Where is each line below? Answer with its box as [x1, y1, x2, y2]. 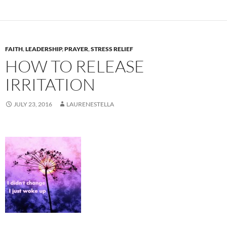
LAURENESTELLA [66, 100, 114, 108]
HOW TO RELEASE [5, 56, 144, 77]
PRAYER [64, 45, 88, 53]
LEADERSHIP [25, 45, 62, 53]
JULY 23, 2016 [14, 100, 52, 108]
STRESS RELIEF [91, 45, 133, 53]
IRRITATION [5, 74, 95, 95]
